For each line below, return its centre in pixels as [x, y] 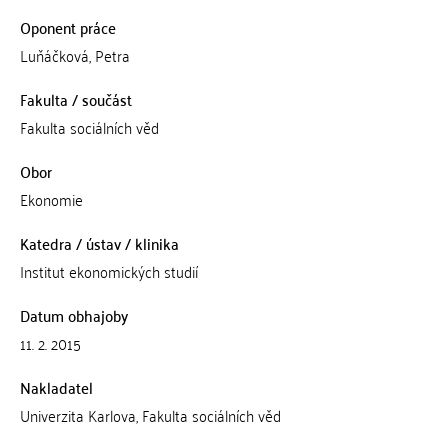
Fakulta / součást [75, 99]
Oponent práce [67, 27]
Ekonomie [51, 199]
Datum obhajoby [73, 315]
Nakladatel [56, 387]
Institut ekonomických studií [108, 271]
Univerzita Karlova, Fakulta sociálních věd [150, 415]
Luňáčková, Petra [74, 55]
